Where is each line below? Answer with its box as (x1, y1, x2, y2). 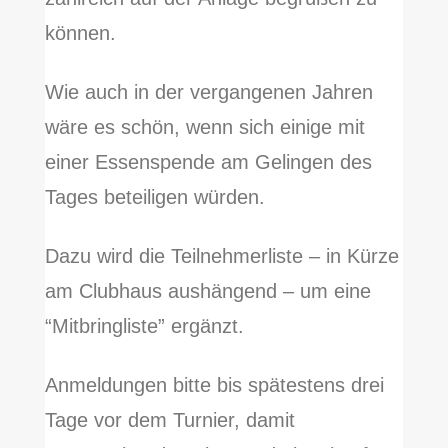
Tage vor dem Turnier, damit (44, 409, 295, 432)
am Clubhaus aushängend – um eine (44, 280, 371, 303)
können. (44, 22, 116, 45)
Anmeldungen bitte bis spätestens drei (44, 374, 384, 397)
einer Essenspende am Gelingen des (44, 151, 372, 174)
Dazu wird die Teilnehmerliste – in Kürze (44, 245, 399, 268)
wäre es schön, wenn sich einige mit (44, 116, 365, 139)
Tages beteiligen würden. (44, 186, 265, 209)
